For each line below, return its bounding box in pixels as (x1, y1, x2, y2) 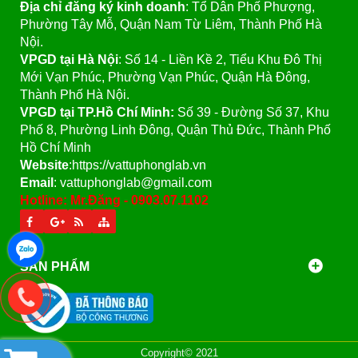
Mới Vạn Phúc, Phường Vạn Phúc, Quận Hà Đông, (20, 70, 310, 85)
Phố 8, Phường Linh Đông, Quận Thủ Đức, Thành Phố (20, 123, 331, 137)
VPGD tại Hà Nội (20, 53, 118, 67)
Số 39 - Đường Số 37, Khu (177, 105, 329, 120)
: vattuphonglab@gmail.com (54, 176, 212, 190)
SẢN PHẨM (20, 259, 89, 274)
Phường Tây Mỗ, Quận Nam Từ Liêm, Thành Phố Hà (20, 18, 322, 32)
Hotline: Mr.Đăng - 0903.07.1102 (20, 193, 212, 208)
